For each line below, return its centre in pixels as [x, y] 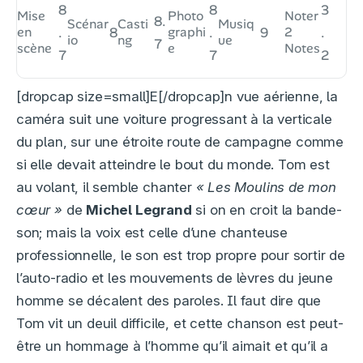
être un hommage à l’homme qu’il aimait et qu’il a [172, 346]
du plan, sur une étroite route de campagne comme [180, 142]
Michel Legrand [139, 210]
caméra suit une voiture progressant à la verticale [174, 120]
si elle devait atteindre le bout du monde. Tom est [173, 165]
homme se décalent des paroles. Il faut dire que [169, 301]
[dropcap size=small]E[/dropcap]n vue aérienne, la [177, 97]
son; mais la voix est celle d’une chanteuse [152, 233]
